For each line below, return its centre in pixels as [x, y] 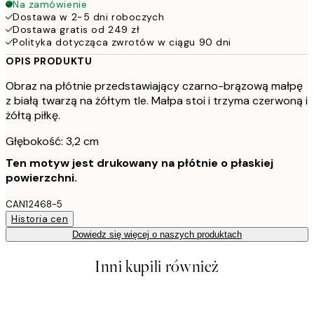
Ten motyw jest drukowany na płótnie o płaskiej [139, 163]
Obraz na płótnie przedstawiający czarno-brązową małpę [154, 86]
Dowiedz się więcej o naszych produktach [157, 234]
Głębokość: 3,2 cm [52, 141]
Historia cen [40, 219]
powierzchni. [41, 177]
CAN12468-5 [34, 204]
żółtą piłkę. [33, 115]
